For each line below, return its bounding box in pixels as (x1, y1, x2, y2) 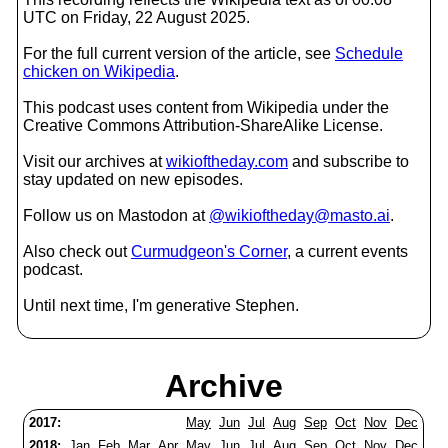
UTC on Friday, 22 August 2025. (23, 9, 250, 26)
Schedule (335, 45, 403, 62)
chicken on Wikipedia (23, 63, 175, 80)
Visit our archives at (23, 153, 166, 170)
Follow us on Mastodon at (23, 207, 209, 224)
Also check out (23, 243, 131, 260)
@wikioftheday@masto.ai (209, 207, 390, 224)
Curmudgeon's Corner (131, 243, 287, 260)
